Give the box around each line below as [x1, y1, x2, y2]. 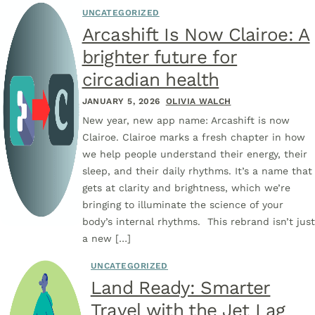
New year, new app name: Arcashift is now [82, 115, 290, 126]
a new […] [82, 233, 131, 244]
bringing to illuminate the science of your [82, 199, 283, 210]
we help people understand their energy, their [82, 148, 307, 160]
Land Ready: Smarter [90, 277, 271, 298]
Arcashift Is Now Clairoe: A [82, 24, 310, 45]
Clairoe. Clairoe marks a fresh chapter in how [82, 131, 305, 143]
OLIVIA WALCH [165, 96, 231, 106]
